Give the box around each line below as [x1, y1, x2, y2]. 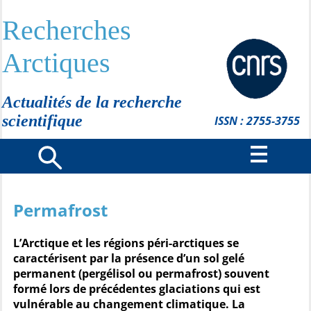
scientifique [2, 112, 83, 130]
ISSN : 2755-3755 [214, 113, 300, 128]
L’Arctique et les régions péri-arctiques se [13, 235, 239, 251]
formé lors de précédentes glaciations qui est [13, 281, 260, 296]
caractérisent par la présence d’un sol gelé [13, 251, 244, 266]
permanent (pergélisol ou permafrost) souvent [13, 266, 269, 281]
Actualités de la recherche [2, 93, 182, 111]
